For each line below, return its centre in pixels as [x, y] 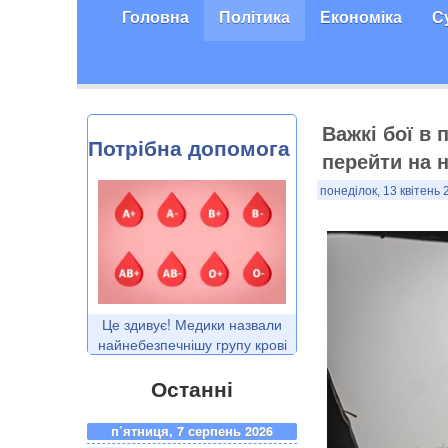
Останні [192, 387]
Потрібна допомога [189, 147]
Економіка [361, 16]
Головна [155, 16]
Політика [254, 16]
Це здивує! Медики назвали [192, 324]
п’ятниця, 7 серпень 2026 [192, 431]
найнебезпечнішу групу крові [192, 344]
